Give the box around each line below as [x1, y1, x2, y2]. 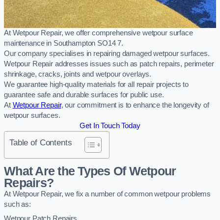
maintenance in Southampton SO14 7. [4, 39, 124, 47]
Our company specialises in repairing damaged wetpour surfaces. [4, 49, 210, 57]
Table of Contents [9, 137, 72, 147]
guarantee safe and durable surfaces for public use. [4, 90, 164, 99]
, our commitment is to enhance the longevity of [61, 101, 209, 109]
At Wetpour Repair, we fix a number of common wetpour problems [4, 190, 211, 198]
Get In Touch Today [80, 121, 140, 130]
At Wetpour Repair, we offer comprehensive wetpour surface [4, 28, 193, 37]
